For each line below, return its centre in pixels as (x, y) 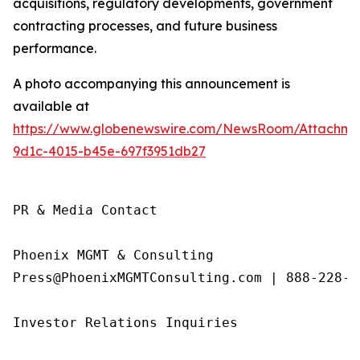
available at (51, 106)
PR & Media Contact (85, 211)
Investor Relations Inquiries (125, 323)
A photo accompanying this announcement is (151, 84)
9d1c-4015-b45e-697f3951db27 (109, 151)
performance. (55, 49)
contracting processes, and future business (145, 26)
